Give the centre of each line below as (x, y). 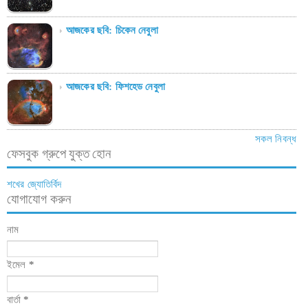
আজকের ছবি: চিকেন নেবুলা (112, 31)
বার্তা (15, 300)
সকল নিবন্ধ (276, 139)
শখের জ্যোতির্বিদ (34, 185)
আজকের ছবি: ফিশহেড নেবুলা (115, 87)
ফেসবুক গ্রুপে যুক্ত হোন (59, 154)
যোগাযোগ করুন (39, 200)
